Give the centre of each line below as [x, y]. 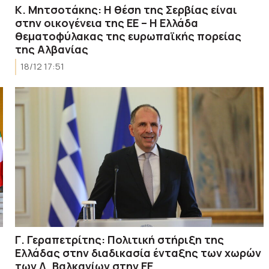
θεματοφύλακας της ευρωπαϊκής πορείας [128, 36]
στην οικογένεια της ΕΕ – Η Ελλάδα [107, 23]
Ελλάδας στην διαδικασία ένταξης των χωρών [138, 252]
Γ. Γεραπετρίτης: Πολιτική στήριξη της [120, 239]
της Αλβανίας [52, 49]
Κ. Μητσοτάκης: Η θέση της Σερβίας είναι [126, 9]
